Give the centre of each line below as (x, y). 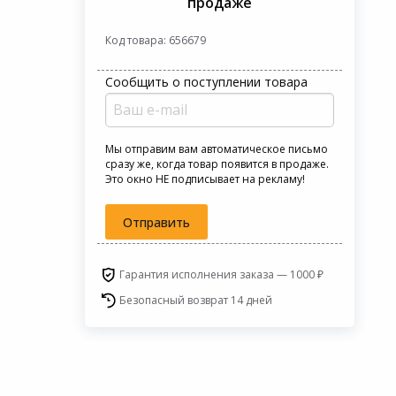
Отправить (157, 222)
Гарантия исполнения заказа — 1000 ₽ (221, 274)
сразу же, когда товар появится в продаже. (217, 164)
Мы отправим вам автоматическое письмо (217, 148)
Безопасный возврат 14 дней (195, 300)
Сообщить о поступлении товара (207, 81)
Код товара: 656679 (156, 40)
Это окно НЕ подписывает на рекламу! (206, 179)
